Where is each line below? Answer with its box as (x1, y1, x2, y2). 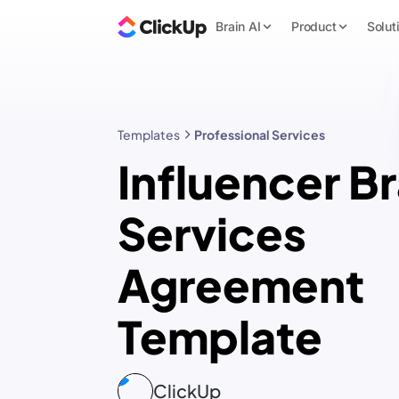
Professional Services (194, 126, 325, 142)
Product (290, 19, 337, 34)
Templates (118, 126, 180, 142)
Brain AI (216, 19, 261, 34)
